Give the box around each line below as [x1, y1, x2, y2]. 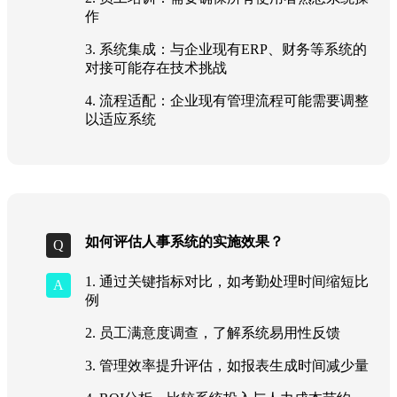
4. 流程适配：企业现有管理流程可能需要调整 [85, 92, 369, 108]
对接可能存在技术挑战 [85, 59, 227, 75]
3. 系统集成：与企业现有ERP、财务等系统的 [85, 41, 367, 57]
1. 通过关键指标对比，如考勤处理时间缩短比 [85, 273, 369, 289]
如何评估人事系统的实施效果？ [85, 233, 284, 249]
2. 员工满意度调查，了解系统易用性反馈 [85, 324, 340, 340]
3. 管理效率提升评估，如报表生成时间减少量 [85, 357, 369, 373]
